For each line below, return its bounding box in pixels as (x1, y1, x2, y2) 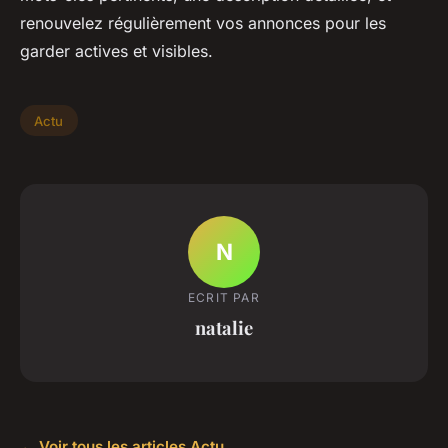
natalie (195, 315, 253, 341)
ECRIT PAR (188, 290, 260, 306)
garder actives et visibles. (20, 40, 213, 61)
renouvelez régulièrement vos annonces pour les (20, 12, 386, 33)
